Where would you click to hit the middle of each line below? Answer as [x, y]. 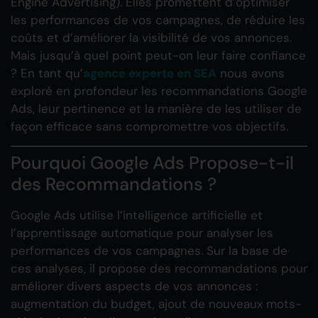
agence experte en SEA [150, 73]
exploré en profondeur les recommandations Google [159, 91]
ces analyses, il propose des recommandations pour [159, 269]
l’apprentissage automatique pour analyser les [142, 233]
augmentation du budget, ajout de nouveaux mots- [156, 304]
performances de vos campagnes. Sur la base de [149, 251]
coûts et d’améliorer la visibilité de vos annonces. [151, 38]
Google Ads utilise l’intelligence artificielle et [137, 215]
